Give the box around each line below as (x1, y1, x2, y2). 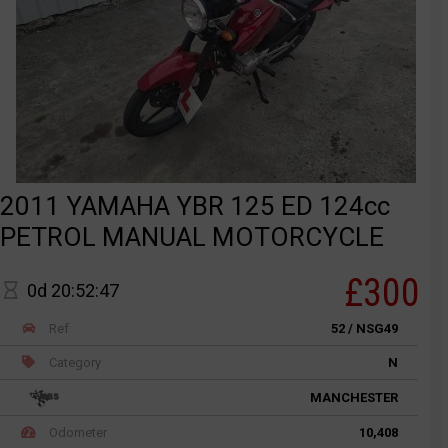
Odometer (46, 425, 108, 441)
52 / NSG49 (331, 320, 398, 336)
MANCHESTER (310, 390, 398, 406)
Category (46, 355, 102, 371)
